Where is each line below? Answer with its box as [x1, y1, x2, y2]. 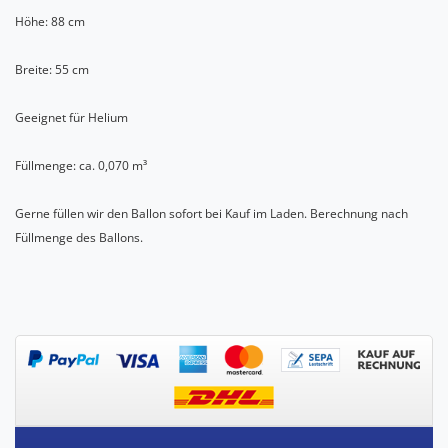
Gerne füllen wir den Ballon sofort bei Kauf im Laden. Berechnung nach [15, 204, 408, 222]
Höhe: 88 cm [15, 12, 85, 30]
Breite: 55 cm [15, 60, 89, 78]
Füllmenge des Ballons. [15, 228, 143, 246]
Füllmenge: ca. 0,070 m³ [15, 156, 147, 174]
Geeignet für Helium [15, 108, 128, 126]
